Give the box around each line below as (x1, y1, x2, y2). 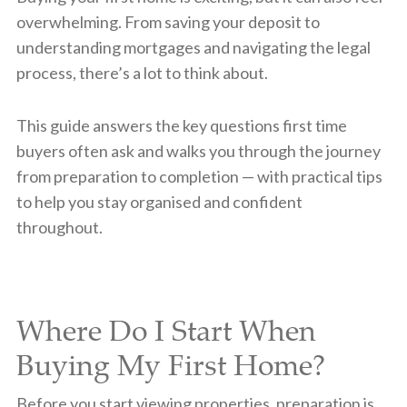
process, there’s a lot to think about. (15, 62, 268, 83)
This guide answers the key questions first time (15, 114, 347, 135)
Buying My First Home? (15, 343, 325, 384)
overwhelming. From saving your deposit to (15, 11, 320, 32)
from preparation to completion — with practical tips (15, 165, 382, 186)
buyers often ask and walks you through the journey (15, 140, 381, 161)
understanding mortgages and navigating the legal (15, 36, 371, 57)
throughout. (15, 216, 103, 237)
